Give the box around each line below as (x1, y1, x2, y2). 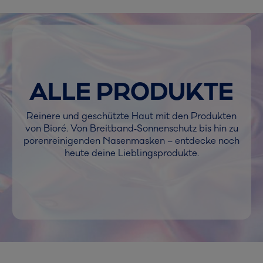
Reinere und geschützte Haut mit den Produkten (26, 110, 237, 122)
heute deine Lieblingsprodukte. (64, 147, 199, 159)
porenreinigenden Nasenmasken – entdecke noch (23, 134, 240, 147)
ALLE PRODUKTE (29, 77, 234, 107)
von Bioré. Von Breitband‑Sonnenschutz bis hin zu (25, 122, 238, 134)
